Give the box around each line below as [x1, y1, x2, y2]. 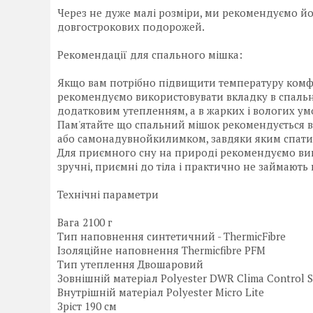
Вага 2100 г [57, 215, 112, 230]
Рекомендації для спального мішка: [57, 48, 242, 62]
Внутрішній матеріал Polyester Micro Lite [57, 285, 264, 300]
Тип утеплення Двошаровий [57, 257, 203, 272]
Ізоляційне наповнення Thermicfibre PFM [57, 243, 265, 258]
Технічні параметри [57, 187, 159, 202]
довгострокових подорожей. [57, 20, 205, 34]
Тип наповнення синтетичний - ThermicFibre [57, 229, 286, 244]
